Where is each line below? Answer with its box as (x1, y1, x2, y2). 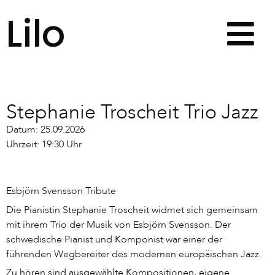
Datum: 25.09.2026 (6, 123, 85, 137)
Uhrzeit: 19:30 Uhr (6, 137, 82, 152)
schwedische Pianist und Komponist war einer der (6, 232, 222, 246)
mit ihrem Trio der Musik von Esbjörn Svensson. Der (6, 217, 231, 231)
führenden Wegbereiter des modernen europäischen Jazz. (6, 247, 261, 261)
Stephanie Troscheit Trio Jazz (6, 99, 258, 126)
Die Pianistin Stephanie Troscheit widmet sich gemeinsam (6, 203, 258, 217)
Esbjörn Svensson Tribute (6, 184, 116, 198)
